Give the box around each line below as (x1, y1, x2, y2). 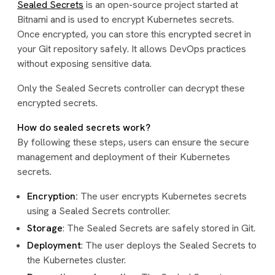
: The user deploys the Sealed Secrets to (81, 239, 257, 252)
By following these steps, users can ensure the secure (17, 136, 249, 149)
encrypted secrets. (17, 96, 98, 109)
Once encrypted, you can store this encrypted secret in (17, 28, 251, 41)
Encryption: (27, 190, 78, 203)
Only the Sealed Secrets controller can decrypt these (17, 82, 245, 95)
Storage (27, 222, 63, 234)
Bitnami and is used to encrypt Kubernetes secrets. (17, 13, 234, 26)
